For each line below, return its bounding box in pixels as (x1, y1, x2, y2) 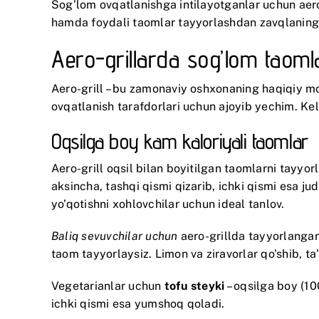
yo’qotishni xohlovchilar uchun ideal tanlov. (51, 197, 285, 211)
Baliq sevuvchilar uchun (51, 229, 178, 243)
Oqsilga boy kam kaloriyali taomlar (51, 127, 308, 154)
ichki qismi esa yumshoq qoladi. (51, 296, 225, 310)
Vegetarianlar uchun (51, 278, 164, 293)
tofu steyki (164, 278, 225, 293)
